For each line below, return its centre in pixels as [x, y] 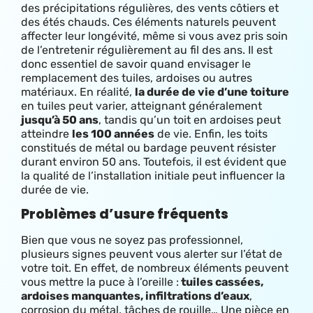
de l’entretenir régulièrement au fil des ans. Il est [147, 50]
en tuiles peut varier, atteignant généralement [141, 106]
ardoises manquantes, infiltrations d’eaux [135, 296]
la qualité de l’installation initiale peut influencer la [153, 176]
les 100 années [113, 134]
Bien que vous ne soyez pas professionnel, [132, 240]
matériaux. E [54, 92]
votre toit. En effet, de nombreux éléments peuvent [155, 268]
